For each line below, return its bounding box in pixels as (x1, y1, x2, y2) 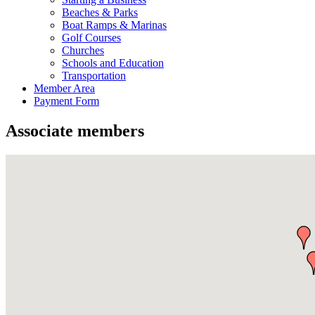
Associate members (6, 121, 144, 140)
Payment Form (34, 95, 99, 107)
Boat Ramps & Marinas (62, 19, 167, 31)
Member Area (34, 82, 95, 94)
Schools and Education (62, 57, 164, 69)
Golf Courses (62, 32, 121, 44)
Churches (62, 44, 104, 56)
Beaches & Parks (62, 6, 138, 18)
